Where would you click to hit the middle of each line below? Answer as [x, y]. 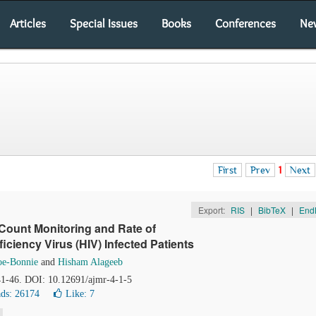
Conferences [245, 23]
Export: [212, 210]
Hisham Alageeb [90, 262]
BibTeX [272, 210]
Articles [28, 23]
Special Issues [104, 23]
